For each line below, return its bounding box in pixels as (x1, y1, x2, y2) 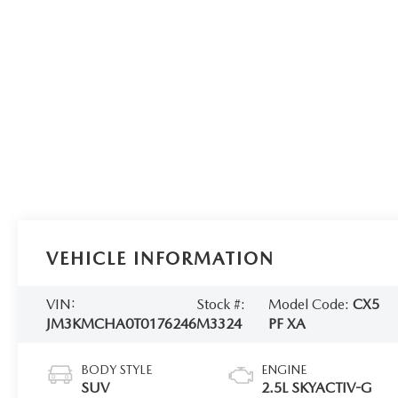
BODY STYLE (81, 362, 153, 377)
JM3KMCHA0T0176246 (46, 314, 197, 332)
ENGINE (261, 362, 307, 377)
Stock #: (196, 295, 246, 313)
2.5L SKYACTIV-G (261, 378, 373, 396)
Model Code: (268, 295, 354, 313)
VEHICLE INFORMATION (46, 248, 275, 270)
